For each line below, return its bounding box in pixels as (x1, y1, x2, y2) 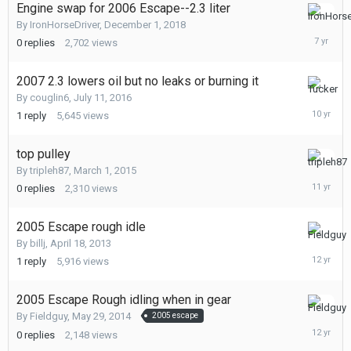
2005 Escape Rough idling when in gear (16, 292, 231, 308)
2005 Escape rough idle (16, 219, 146, 235)
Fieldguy (30, 310, 67, 323)
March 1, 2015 (74, 165, 136, 177)
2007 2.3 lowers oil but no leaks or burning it (16, 74, 259, 89)
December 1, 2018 (104, 19, 186, 31)
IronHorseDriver (30, 19, 100, 31)
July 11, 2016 (74, 92, 132, 104)
